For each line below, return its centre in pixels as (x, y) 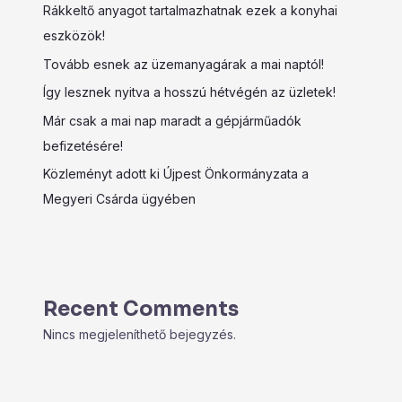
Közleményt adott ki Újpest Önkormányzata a (176, 174)
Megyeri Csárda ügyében (119, 199)
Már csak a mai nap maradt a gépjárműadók (172, 120)
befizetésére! (83, 145)
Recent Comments (141, 310)
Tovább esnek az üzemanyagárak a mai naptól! (184, 64)
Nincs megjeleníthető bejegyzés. (140, 335)
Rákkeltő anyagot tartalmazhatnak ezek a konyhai (190, 11)
